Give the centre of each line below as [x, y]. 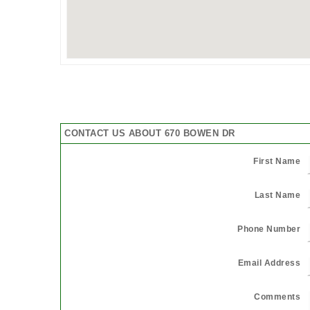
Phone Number [269, 229]
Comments [277, 297]
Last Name [277, 195]
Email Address [269, 263]
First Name [277, 161]
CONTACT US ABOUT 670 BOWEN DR [150, 133]
